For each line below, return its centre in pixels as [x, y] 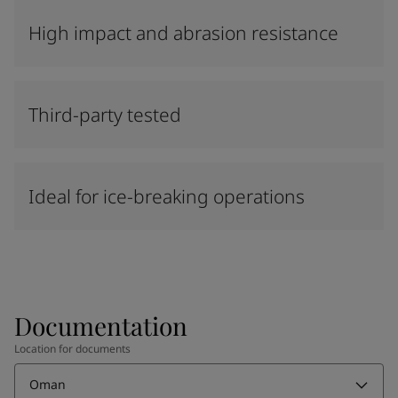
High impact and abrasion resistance [183, 33]
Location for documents [72, 349]
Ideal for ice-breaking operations [167, 196]
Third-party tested [105, 115]
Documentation [101, 326]
